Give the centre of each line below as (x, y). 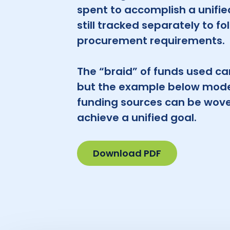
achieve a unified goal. (137, 118)
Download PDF (127, 153)
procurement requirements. (151, 41)
